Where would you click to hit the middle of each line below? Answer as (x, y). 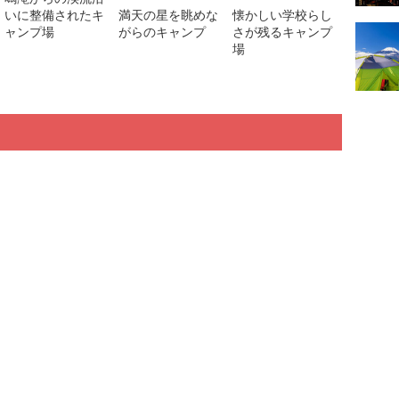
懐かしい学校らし (282, 15)
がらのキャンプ (162, 32)
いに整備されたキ (54, 15)
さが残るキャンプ (282, 32)
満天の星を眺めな (168, 15)
